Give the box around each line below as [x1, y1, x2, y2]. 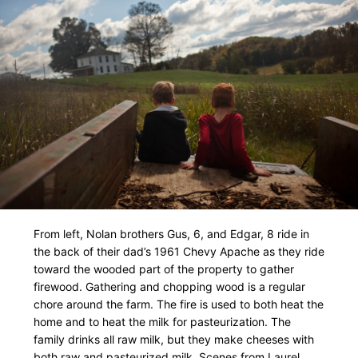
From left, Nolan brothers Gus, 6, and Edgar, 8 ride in [34, 227, 309, 241]
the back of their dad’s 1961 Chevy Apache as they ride [34, 245, 324, 259]
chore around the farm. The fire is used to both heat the [34, 297, 324, 312]
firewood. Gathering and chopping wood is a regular [34, 280, 305, 294]
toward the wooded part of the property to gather [34, 262, 294, 276]
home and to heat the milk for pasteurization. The [34, 315, 291, 329]
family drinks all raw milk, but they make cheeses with [34, 332, 314, 347]
